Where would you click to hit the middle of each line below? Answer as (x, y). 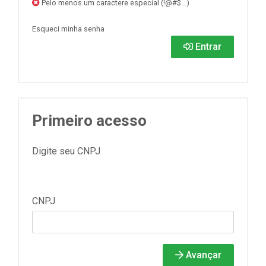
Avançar (202, 255)
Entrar (207, 47)
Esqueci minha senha (68, 29)
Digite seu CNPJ (66, 151)
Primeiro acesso (89, 121)
